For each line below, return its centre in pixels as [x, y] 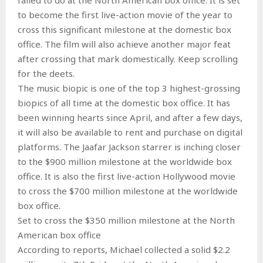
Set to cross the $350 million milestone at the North [126, 220]
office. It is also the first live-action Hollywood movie [127, 176]
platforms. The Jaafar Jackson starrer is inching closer [129, 146]
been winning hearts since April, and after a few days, [130, 117]
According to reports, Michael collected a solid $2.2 [124, 249]
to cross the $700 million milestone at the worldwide [128, 190]
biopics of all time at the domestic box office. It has [124, 102]
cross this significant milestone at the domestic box [124, 29]
